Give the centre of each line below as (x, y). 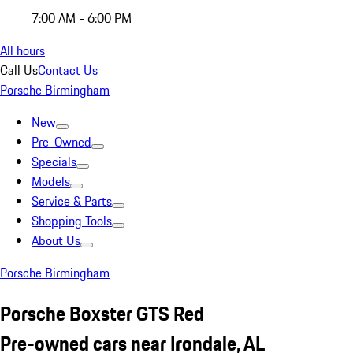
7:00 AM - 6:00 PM (82, 18)
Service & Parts (72, 201)
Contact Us (68, 70)
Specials (54, 162)
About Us (56, 240)
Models (51, 181)
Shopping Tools (72, 221)
